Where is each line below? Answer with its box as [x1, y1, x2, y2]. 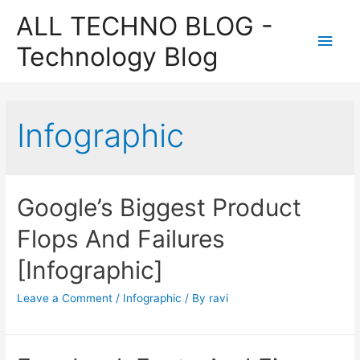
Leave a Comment [17, 292, 113, 305]
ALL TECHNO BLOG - [16, 10, 273, 42]
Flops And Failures [17, 224, 226, 254]
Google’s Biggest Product [17, 193, 302, 223]
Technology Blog [16, 40, 218, 72]
